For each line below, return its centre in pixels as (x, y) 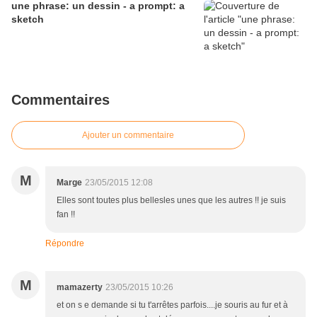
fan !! (66, 215)
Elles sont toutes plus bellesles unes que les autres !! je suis (171, 201)
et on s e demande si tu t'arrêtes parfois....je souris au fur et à (172, 305)
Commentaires (60, 100)
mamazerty (80, 288)
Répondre (65, 244)
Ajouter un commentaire (128, 136)
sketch (28, 19)
